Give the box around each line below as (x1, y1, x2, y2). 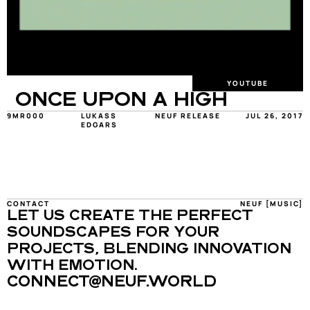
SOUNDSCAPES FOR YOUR (7, 226, 219, 240)
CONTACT (7, 199, 50, 208)
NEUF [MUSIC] (240, 199, 303, 208)
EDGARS (81, 120, 118, 129)
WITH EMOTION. (7, 259, 138, 273)
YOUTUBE (227, 78, 268, 88)
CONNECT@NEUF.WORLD (7, 276, 217, 290)
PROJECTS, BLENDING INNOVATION (7, 243, 291, 257)
